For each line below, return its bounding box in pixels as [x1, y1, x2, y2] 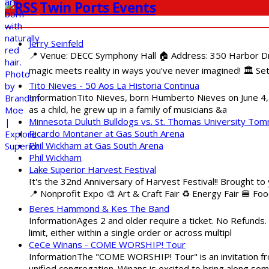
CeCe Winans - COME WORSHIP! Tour [29, 238, 186, 250]
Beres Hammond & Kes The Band [29, 202, 169, 214]
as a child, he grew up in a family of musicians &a [29, 103, 227, 115]
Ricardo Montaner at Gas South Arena [29, 127, 184, 139]
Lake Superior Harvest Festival [29, 163, 156, 175]
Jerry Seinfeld [29, 37, 83, 49]
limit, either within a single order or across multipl [29, 226, 232, 238]
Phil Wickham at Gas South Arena [29, 139, 163, 151]
